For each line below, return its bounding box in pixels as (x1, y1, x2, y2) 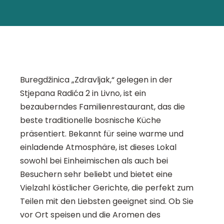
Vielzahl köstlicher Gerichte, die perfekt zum (20, 182, 193, 194)
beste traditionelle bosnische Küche (20, 114, 161, 126)
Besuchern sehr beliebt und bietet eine (20, 168, 172, 180)
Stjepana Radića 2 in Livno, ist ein (20, 87, 146, 99)
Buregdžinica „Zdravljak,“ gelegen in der (20, 74, 172, 86)
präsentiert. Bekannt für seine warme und (20, 128, 183, 140)
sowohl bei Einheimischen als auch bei (20, 155, 168, 167)
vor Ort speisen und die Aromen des (20, 209, 160, 221)
